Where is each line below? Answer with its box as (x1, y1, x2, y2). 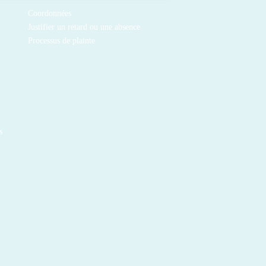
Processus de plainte (27, 36, 95, 45)
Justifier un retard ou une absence (27, 22, 140, 31)
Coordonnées (27, 8, 71, 18)
